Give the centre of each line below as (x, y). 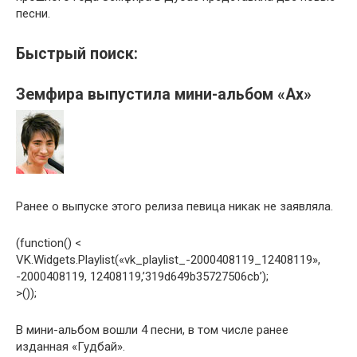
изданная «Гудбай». (71, 347)
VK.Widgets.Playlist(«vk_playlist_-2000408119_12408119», (168, 260)
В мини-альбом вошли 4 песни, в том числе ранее (152, 330)
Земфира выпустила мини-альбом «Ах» (164, 94)
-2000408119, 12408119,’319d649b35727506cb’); (142, 277)
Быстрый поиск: (77, 54)
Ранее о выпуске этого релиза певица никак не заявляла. (175, 207)
